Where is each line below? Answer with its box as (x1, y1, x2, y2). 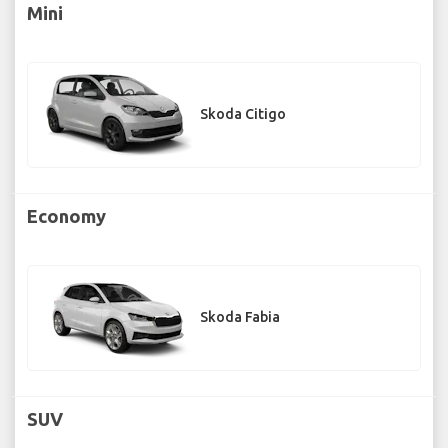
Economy (27, 205, 106, 226)
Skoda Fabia (200, 309, 280, 326)
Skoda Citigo (200, 106, 286, 123)
